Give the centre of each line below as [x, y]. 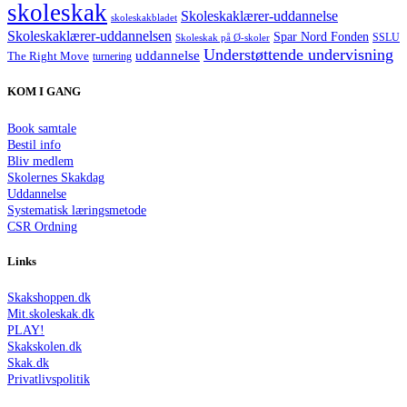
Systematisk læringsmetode [77, 210]
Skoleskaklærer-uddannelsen [89, 36]
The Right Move [48, 57]
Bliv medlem [40, 161]
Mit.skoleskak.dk [51, 313]
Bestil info [34, 144]
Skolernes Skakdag [56, 177]
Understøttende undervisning [298, 55]
